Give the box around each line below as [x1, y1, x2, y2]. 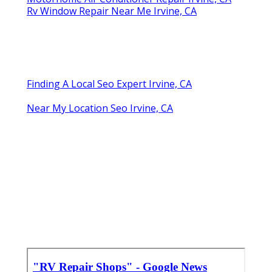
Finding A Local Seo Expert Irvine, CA [27, 76, 192, 90]
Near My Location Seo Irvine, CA [27, 101, 173, 115]
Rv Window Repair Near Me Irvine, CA [27, 4, 197, 18]
